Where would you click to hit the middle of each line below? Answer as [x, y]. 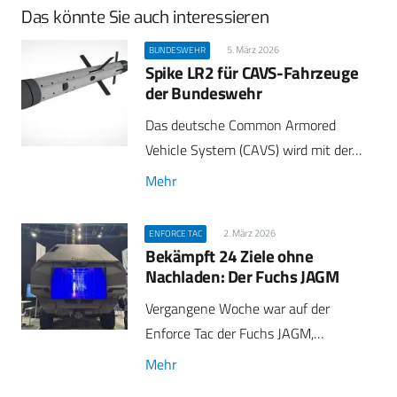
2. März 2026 [249, 234]
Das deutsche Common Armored [241, 125]
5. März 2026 [253, 50]
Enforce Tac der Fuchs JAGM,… [234, 334]
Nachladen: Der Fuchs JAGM [242, 276]
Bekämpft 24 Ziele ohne [230, 256]
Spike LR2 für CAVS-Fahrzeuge [252, 73]
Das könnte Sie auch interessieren [145, 18]
